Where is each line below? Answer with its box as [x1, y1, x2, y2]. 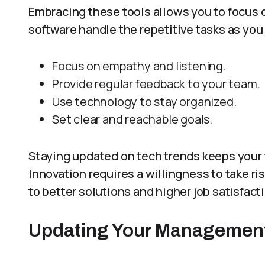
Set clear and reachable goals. [52, 111, 212, 127]
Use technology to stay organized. [52, 93, 237, 109]
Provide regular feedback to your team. [52, 76, 260, 92]
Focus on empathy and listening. [52, 58, 226, 74]
